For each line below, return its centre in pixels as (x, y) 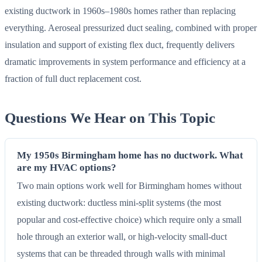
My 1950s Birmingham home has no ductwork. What (130, 156)
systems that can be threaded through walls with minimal (121, 254)
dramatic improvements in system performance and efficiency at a (125, 62)
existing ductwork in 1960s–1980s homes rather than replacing (120, 11)
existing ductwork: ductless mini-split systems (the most (119, 203)
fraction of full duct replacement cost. (73, 79)
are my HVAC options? (67, 168)
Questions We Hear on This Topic (110, 118)
